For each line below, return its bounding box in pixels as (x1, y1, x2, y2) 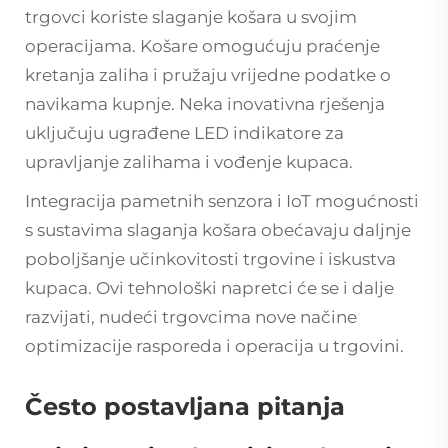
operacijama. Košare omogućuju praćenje (25, 35, 380, 56)
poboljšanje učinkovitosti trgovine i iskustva (25, 248, 396, 269)
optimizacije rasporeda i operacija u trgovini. (25, 335, 404, 356)
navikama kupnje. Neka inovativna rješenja (25, 93, 385, 114)
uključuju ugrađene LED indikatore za (25, 122, 344, 143)
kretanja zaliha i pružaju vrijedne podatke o (25, 64, 391, 85)
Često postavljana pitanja (25, 391, 345, 421)
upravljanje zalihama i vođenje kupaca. (25, 151, 353, 172)
